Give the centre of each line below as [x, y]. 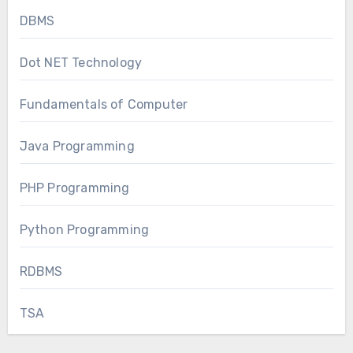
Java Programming [77, 147]
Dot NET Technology [81, 63]
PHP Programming [74, 188]
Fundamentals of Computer [104, 105]
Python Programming [84, 230]
